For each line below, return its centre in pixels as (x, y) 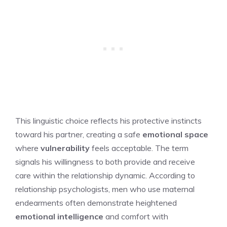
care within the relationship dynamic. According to (105, 175)
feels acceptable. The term (139, 148)
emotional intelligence (59, 216)
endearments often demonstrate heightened (96, 202)
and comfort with (136, 216)
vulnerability (65, 148)
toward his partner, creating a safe (79, 134)
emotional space (175, 134)
